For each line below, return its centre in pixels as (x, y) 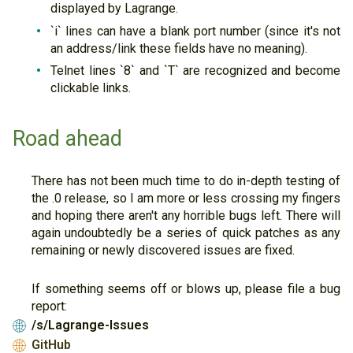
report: (49, 306)
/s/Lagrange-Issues (90, 325)
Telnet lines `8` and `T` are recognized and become (195, 71)
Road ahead (67, 139)
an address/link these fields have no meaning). (179, 48)
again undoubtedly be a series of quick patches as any (186, 233)
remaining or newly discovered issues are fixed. (163, 251)
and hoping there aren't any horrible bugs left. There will (186, 216)
